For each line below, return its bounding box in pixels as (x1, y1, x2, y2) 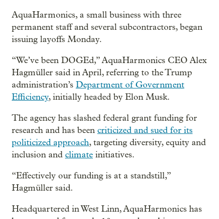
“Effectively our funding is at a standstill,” (12, 170, 171, 181)
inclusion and (12, 149, 65, 160)
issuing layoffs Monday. (12, 34, 102, 44)
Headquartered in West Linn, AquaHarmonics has (12, 203, 202, 214)
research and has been (12, 125, 97, 135)
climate (65, 149, 93, 160)
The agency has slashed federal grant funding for (12, 112, 197, 123)
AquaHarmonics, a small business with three (12, 9, 181, 20)
